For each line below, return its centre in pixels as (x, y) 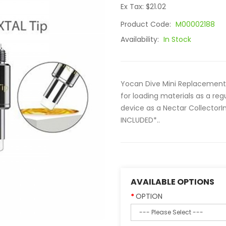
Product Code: (147, 24)
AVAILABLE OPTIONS (173, 182)
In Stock (177, 39)
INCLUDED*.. (140, 120)
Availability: (141, 39)
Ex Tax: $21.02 (143, 7)
